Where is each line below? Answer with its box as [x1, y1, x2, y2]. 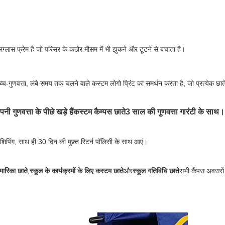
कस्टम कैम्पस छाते [73, 107, 126, 116]
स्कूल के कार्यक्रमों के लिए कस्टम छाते [30, 167, 124, 175]
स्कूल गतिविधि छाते [133, 167, 179, 175]
